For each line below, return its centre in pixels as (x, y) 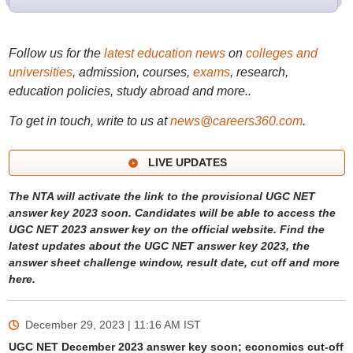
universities (40, 72)
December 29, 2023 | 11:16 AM (102, 325)
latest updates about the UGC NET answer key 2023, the (159, 246)
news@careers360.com (236, 121)
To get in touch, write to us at (87, 121)
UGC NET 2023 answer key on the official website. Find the (166, 229)
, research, (259, 72)
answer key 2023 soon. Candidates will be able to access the (172, 213)
